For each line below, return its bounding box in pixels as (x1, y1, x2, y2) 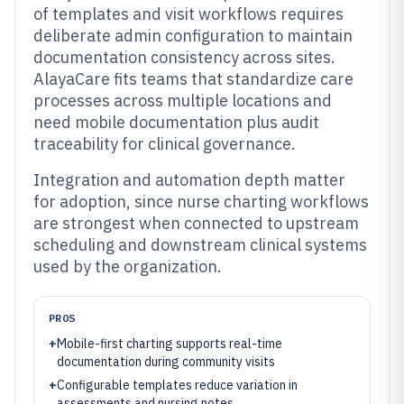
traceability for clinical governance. (33, 133, 296, 154)
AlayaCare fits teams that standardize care (33, 69, 353, 89)
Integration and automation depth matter (33, 170, 345, 190)
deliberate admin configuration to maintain (33, 25, 353, 46)
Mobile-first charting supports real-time (57, 335, 282, 352)
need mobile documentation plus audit (33, 112, 319, 133)
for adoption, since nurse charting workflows (33, 191, 369, 212)
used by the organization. (33, 256, 222, 277)
